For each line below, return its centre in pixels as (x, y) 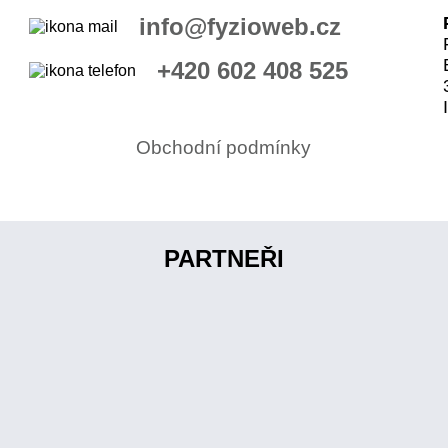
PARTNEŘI (224, 259)
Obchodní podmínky (224, 147)
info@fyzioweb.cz (239, 26)
